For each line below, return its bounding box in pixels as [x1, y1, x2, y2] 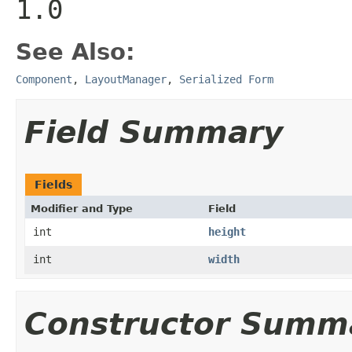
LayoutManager [85, 72, 167, 86]
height [208, 225, 246, 238]
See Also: [16, 38, 135, 65]
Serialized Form [179, 72, 273, 86]
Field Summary [24, 114, 283, 150]
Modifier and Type [31, 202, 133, 214]
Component [16, 72, 72, 86]
